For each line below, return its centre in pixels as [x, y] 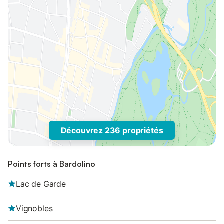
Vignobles [34, 208]
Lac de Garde [41, 184]
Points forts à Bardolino [52, 164]
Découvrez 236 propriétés [112, 130]
